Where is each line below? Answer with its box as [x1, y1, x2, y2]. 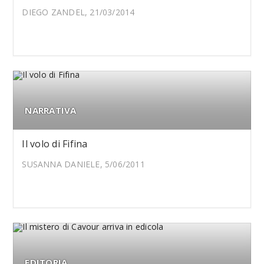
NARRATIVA [25, 104, 77, 116]
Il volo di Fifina [22, 137, 88, 150]
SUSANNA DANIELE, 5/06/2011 [22, 159, 145, 170]
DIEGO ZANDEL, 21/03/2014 [22, 6, 135, 18]
